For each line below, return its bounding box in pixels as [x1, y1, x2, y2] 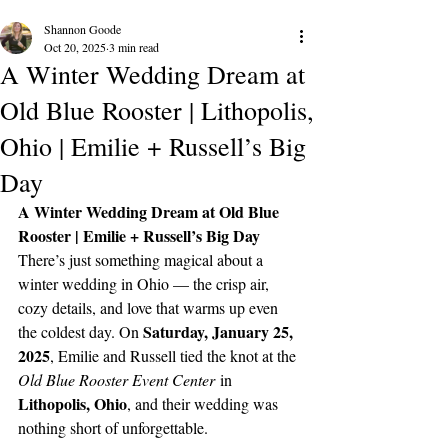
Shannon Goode [44, 21, 121, 38]
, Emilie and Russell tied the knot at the [50, 345, 300, 367]
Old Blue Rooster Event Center [18, 369, 215, 391]
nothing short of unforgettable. [18, 417, 208, 439]
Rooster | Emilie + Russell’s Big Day [18, 224, 260, 248]
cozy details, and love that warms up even [18, 297, 282, 319]
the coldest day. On [18, 321, 143, 343]
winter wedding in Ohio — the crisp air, [18, 273, 273, 295]
